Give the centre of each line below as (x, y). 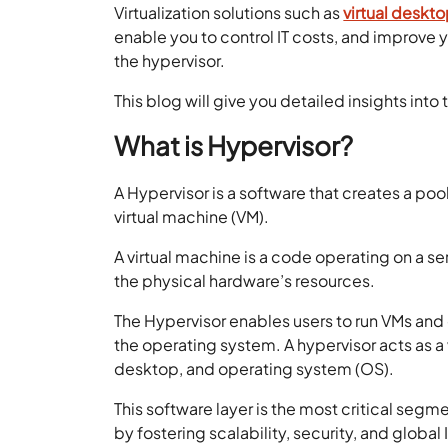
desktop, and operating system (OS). (254, 368)
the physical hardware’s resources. (245, 280)
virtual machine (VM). (193, 216)
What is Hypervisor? (234, 145)
